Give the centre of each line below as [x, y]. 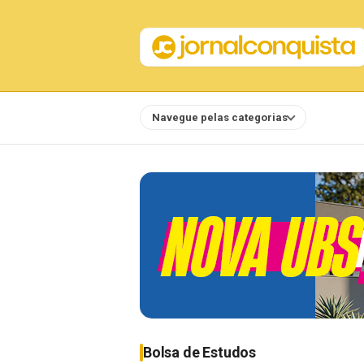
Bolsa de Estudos [200, 352]
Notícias [340, 117]
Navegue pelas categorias [220, 117]
